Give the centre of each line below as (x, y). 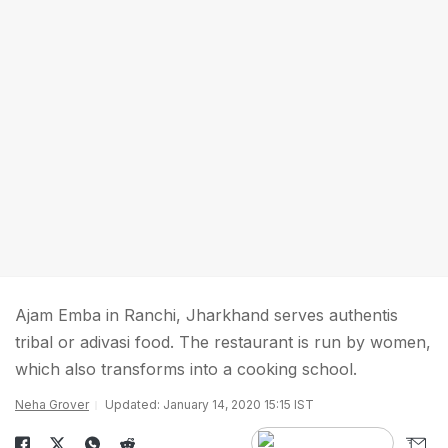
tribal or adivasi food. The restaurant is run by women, (223, 342)
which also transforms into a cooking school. (186, 369)
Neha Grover (52, 404)
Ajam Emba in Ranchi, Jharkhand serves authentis (206, 315)
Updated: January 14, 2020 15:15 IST (209, 404)
